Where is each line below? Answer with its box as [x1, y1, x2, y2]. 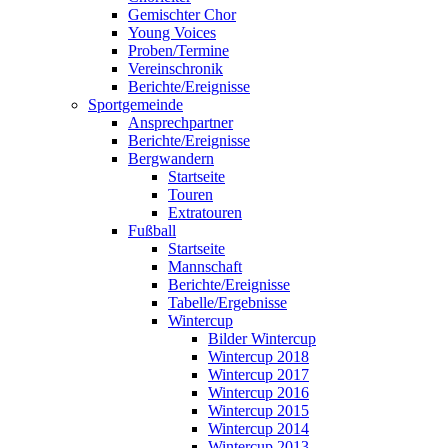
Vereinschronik [128, 59, 223, 77]
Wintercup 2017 [208, 365, 309, 383]
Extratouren [168, 203, 242, 221]
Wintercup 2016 [208, 383, 309, 401]
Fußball [128, 221, 176, 239]
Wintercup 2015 [208, 401, 309, 419]
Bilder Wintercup [208, 329, 316, 347]
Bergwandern [128, 149, 214, 167]
